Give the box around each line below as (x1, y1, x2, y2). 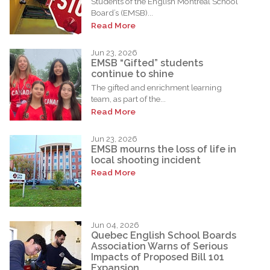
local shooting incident (91, 154, 201, 166)
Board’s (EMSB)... (91, 7, 153, 17)
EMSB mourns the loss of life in (91, 143, 236, 155)
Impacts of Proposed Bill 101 (91, 251, 224, 263)
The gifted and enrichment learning (91, 82, 222, 92)
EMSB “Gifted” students (91, 57, 203, 69)
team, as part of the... (91, 93, 166, 104)
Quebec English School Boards (91, 230, 236, 242)
